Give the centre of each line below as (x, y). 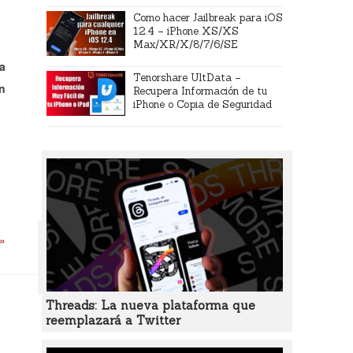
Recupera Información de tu (201, 91)
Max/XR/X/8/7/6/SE (186, 45)
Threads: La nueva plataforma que (150, 305)
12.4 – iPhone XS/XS (186, 31)
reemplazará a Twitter (113, 320)
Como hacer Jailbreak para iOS (208, 18)
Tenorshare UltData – (188, 78)
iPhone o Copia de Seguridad (203, 104)
